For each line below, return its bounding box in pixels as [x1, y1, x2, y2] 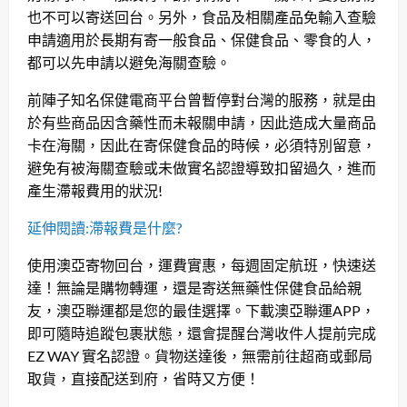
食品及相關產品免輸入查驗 [202, 7, 376, 25]
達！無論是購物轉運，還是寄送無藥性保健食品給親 [27, 278, 362, 296]
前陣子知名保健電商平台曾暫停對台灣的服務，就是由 [27, 90, 376, 108]
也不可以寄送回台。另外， [27, 7, 202, 25]
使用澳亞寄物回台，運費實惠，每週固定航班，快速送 [27, 255, 376, 273]
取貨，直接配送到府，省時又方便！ [27, 369, 260, 387]
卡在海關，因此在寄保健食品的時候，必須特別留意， [27, 135, 376, 154]
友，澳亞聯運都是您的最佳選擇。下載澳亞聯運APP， [27, 301, 375, 319]
